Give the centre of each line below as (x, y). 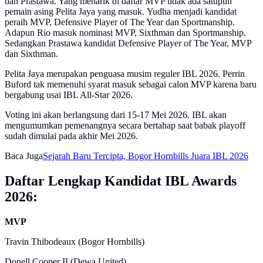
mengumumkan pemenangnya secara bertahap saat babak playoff (125, 125)
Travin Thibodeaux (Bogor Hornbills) (75, 241)
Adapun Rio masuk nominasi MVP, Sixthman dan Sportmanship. (125, 32)
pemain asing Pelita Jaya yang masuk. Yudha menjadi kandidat (121, 11)
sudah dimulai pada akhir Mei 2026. (71, 136)
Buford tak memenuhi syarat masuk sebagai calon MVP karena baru (131, 84)
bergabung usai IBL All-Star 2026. (69, 95)
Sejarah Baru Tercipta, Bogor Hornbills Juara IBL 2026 (146, 156)
